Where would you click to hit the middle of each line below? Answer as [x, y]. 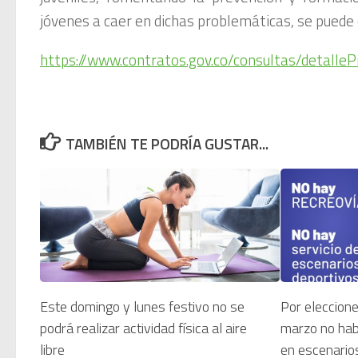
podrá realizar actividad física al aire [143, 328]
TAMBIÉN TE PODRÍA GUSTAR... [167, 144]
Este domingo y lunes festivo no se [142, 306]
